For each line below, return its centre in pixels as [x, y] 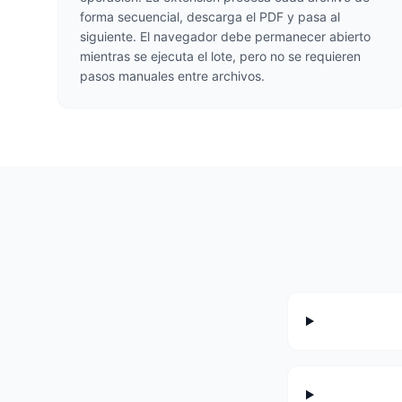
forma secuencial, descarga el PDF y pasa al [210, 17]
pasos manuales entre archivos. [172, 76]
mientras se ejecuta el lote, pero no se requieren [220, 56]
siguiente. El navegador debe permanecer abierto [225, 36]
